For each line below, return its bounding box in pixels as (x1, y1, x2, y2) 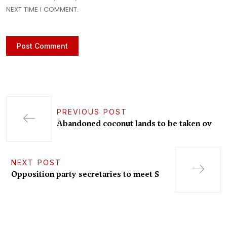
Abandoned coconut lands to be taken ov (57, 119, 212, 129)
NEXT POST (11, 158, 61, 167)
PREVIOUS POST (57, 107, 127, 117)
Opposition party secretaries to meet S (11, 169, 159, 180)
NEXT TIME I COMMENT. (6, 5, 79, 15)
